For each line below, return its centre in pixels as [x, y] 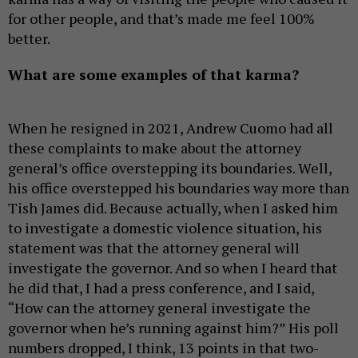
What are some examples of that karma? [153, 75]
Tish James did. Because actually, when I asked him [173, 208]
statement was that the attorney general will [154, 248]
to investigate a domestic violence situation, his [165, 228]
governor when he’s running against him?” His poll [173, 328]
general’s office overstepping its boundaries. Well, [170, 168]
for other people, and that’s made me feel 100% [161, 19]
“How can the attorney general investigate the [159, 308]
